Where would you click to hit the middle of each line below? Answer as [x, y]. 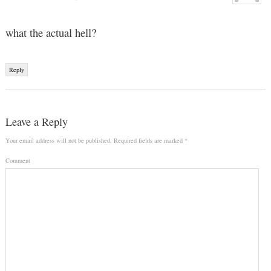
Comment [18, 160]
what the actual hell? [51, 33]
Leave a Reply [36, 122]
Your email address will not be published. [58, 140]
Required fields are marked [148, 140]
